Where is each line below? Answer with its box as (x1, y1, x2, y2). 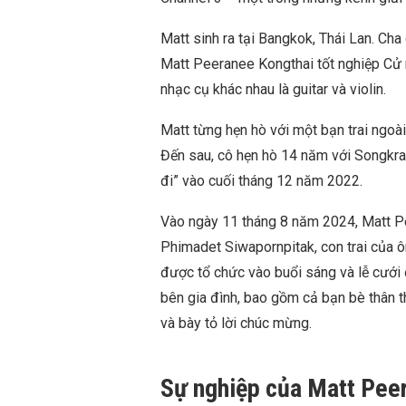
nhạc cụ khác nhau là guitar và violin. (160, 80, 386, 98)
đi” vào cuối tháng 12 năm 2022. (160, 171, 362, 189)
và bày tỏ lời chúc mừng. (160, 314, 312, 332)
